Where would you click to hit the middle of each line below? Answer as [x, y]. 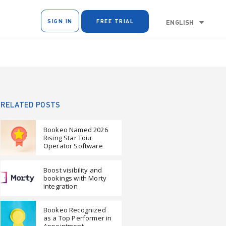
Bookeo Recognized [75, 210]
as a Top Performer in [78, 218]
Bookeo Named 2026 [76, 130]
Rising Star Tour [68, 138]
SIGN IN [60, 21]
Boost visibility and [73, 170]
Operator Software [73, 146]
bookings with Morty [75, 178]
